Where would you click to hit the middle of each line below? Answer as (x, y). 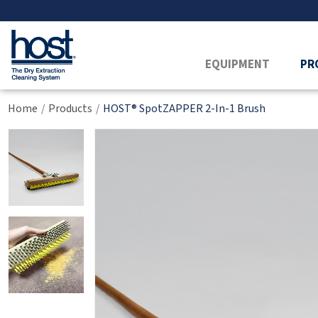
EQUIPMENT (237, 65)
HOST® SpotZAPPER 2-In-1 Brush (184, 109)
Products (70, 109)
